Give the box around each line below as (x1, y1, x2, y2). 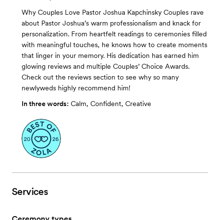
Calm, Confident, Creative (71, 100, 151, 108)
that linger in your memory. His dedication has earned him (22, 52, 199, 60)
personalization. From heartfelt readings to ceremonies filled (22, 30, 207, 38)
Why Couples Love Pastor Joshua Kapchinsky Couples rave (22, 8, 204, 17)
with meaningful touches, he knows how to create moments (22, 41, 207, 49)
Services (12, 186, 48, 198)
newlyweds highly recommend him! (22, 84, 130, 92)
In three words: (22, 100, 69, 108)
